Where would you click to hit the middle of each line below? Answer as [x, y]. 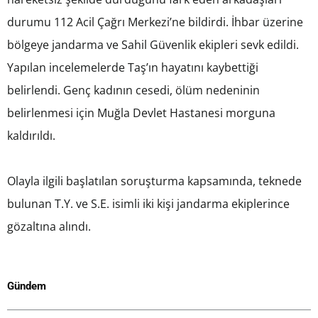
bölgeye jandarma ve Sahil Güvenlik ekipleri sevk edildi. [153, 45]
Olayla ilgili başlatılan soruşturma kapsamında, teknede [154, 181]
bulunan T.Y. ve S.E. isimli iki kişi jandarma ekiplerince [148, 204]
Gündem [27, 286]
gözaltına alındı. [49, 227]
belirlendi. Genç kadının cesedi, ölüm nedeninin [133, 91]
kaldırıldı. [31, 136]
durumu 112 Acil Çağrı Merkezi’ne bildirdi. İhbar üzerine [155, 22]
